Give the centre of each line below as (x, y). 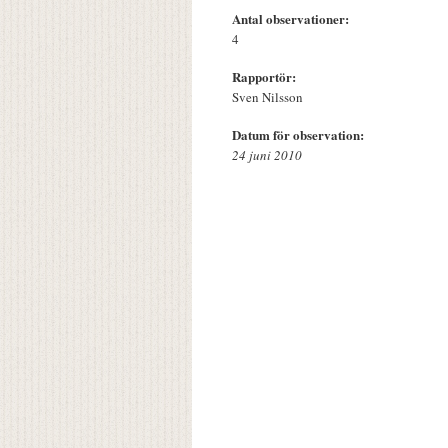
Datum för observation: (300, 135)
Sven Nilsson (267, 97)
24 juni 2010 (267, 155)
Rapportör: (266, 77)
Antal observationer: (292, 19)
